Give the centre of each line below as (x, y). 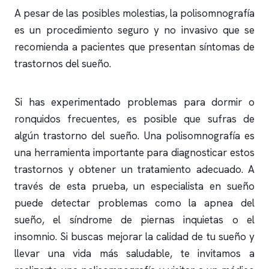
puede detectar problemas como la (110, 203)
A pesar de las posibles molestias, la (97, 13)
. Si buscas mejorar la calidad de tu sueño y (155, 237)
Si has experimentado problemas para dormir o (134, 102)
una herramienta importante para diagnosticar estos (134, 153)
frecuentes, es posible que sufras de (158, 119)
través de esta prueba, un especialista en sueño (134, 186)
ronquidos (38, 119)
